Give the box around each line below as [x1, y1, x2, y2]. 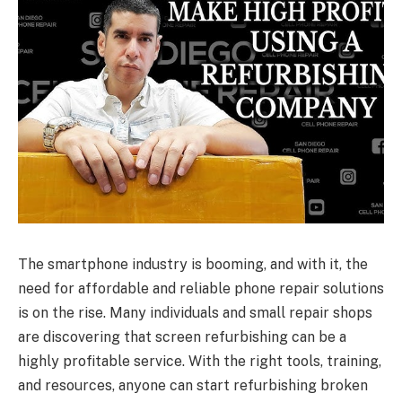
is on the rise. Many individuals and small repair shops [18, 303, 372, 321]
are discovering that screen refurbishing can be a [18, 328, 346, 345]
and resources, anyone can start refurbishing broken [18, 376, 368, 394]
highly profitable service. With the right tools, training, [18, 352, 381, 370]
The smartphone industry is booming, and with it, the [18, 255, 368, 273]
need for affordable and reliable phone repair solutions [18, 279, 384, 297]
